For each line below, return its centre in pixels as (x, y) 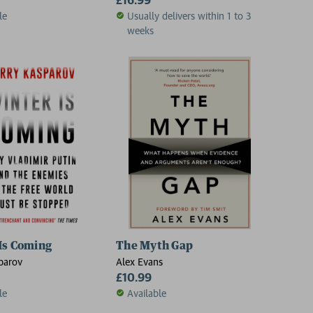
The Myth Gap (154, 246)
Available (147, 293)
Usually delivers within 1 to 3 (189, 15)
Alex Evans (139, 261)
